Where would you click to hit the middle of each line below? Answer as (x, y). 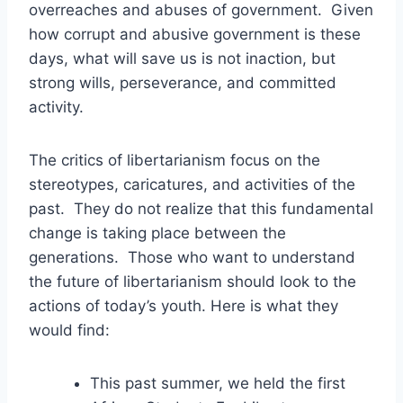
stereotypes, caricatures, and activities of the (192, 184)
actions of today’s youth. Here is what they (184, 305)
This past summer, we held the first (218, 383)
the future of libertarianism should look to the (193, 281)
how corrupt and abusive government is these (195, 34)
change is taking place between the (157, 233)
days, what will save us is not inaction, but (182, 58)
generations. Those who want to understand (192, 257)
